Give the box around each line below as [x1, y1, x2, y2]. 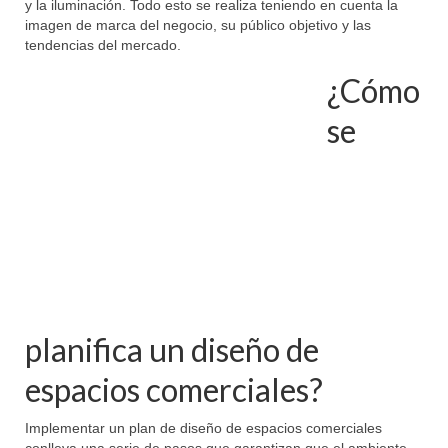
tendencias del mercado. [25, 37, 181, 54]
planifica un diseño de [25, 330, 319, 370]
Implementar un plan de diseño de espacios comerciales [25, 420, 382, 437]
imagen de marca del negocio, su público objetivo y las [25, 17, 371, 34]
